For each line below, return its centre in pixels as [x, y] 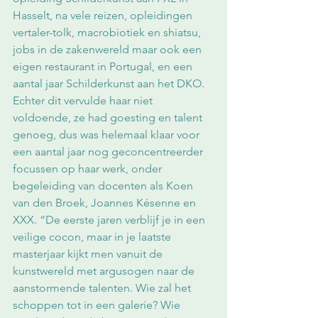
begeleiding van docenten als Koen [104, 186]
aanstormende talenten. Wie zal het [103, 288]
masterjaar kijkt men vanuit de [89, 254]
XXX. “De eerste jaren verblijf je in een [110, 220]
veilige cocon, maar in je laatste [93, 237]
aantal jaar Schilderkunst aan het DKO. [110, 83]
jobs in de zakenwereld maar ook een [109, 49]
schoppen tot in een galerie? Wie [98, 305]
